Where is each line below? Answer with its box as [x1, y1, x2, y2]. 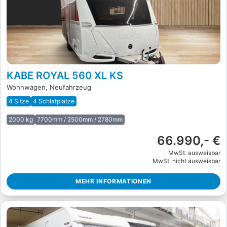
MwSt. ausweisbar [168, 148, 220, 157]
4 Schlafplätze [33, 97, 74, 105]
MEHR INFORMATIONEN [75, 177, 152, 185]
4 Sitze [9, 97, 29, 105]
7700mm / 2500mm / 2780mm [37, 115, 123, 123]
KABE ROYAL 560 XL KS [7, 69, 123, 82]
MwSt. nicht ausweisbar [153, 157, 220, 165]
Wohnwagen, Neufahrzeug [7, 83, 91, 91]
